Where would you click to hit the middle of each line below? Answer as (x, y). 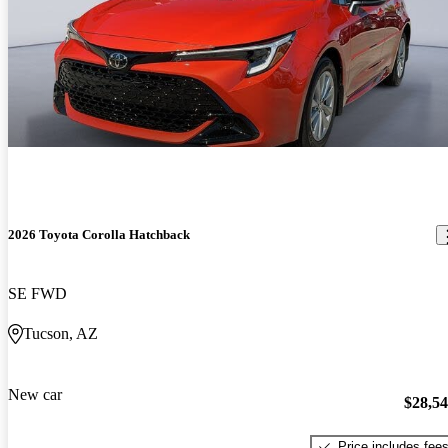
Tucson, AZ (60, 334)
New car (35, 395)
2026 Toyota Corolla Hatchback (99, 235)
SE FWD (37, 294)
